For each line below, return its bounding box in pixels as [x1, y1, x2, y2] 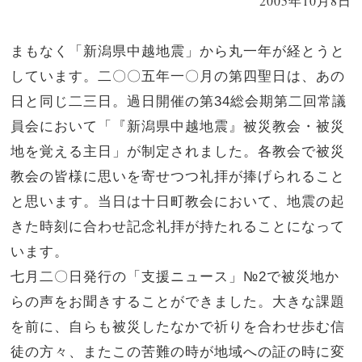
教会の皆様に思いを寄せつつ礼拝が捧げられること [11, 169, 346, 184]
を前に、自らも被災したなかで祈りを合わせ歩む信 [11, 319, 346, 335]
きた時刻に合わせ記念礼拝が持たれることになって [11, 219, 346, 234]
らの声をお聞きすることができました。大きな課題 [11, 294, 346, 309]
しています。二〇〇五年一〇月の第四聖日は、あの [11, 69, 346, 84]
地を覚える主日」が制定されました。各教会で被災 [11, 144, 346, 159]
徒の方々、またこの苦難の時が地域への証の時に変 [11, 344, 346, 360]
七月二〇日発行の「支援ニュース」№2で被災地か [11, 269, 340, 284]
